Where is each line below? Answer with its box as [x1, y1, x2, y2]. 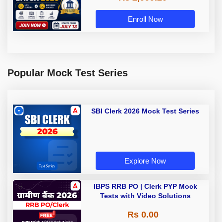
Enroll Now [127, 14, 163, 23]
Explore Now [124, 156, 166, 165]
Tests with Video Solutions [100, 192, 191, 200]
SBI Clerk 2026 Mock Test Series [91, 107, 199, 115]
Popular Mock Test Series [7, 67, 128, 79]
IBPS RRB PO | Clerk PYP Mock [93, 182, 197, 191]
